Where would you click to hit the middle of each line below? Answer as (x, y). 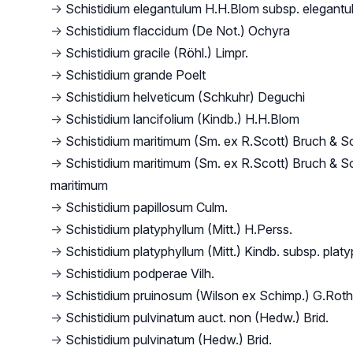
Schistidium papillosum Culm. (147, 207)
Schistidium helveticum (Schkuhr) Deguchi (185, 97)
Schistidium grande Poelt (136, 75)
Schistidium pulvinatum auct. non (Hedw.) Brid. (197, 318)
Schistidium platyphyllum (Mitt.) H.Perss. (179, 229)
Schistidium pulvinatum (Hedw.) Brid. (169, 340)
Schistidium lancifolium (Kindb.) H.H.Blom (182, 119)
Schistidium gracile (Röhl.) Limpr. (157, 53)
